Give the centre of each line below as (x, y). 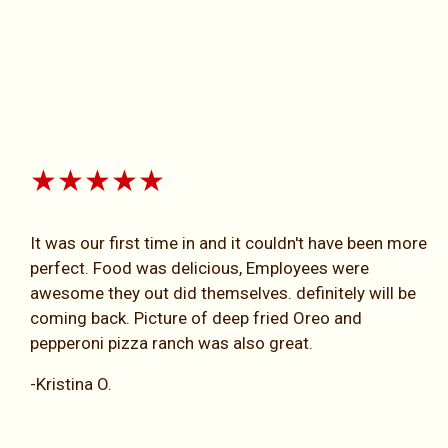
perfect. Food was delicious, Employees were (199, 267)
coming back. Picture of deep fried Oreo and (196, 317)
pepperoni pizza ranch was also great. (171, 342)
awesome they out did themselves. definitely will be (223, 292)
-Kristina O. (71, 383)
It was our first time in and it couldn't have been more (228, 242)
